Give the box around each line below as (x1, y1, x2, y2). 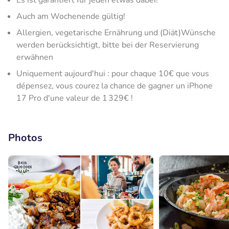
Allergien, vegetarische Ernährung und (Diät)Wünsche (16, 27, 216, 38)
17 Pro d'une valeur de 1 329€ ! (16, 93, 133, 104)
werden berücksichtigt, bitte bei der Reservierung (16, 39, 199, 51)
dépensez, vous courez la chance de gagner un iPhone (16, 80, 213, 91)
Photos (8, 131, 42, 145)
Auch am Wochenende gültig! (16, 11, 125, 22)
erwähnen (16, 52, 53, 63)
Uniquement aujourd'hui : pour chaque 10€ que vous (16, 68, 209, 79)
